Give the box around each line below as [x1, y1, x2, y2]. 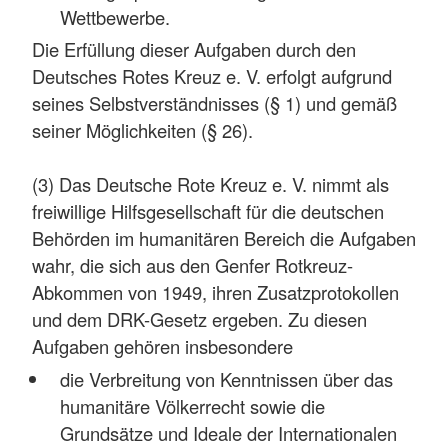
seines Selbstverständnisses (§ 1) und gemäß [32, 90, 397, 117]
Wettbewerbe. [59, 3, 170, 30]
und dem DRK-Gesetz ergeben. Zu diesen [32, 306, 367, 333]
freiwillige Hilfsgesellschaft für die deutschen [32, 198, 384, 225]
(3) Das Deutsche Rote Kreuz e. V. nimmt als [32, 171, 389, 198]
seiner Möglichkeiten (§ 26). [32, 117, 253, 144]
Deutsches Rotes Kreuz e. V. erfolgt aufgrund [32, 63, 392, 90]
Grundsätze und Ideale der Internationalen [59, 419, 397, 446]
